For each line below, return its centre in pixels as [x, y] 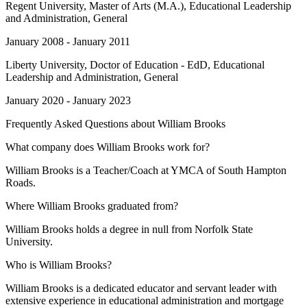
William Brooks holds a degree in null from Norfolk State [129, 229]
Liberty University [45, 65]
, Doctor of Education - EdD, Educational [174, 65]
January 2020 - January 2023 [68, 100]
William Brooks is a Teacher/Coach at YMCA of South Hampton [146, 170]
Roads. [21, 183]
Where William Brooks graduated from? [92, 206]
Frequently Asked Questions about [82, 124]
